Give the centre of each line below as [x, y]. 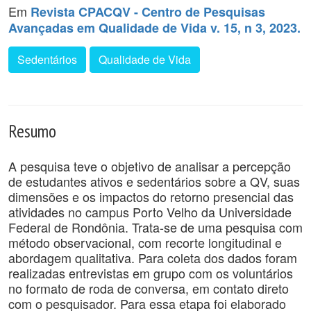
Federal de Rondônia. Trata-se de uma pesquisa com [155, 227]
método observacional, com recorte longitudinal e [145, 242]
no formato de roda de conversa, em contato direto [149, 288]
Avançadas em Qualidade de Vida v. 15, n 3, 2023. [154, 28]
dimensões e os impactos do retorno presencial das [151, 196]
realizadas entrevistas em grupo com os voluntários [151, 273]
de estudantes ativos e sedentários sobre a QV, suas [154, 181]
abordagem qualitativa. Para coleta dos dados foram [153, 258]
